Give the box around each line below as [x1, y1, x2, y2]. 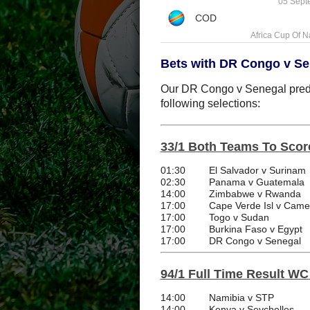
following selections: [160, 98, 260, 110]
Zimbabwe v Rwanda [208, 188, 301, 200]
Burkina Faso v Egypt [208, 224, 302, 235]
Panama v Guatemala [208, 176, 304, 188]
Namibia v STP [208, 292, 274, 304]
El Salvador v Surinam [208, 165, 306, 176]
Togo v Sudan [208, 212, 269, 224]
